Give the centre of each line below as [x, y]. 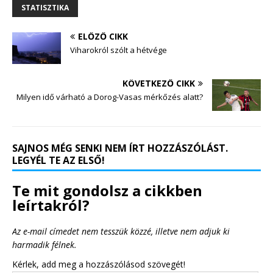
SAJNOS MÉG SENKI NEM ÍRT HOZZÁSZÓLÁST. [120, 148]
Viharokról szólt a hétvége [119, 50]
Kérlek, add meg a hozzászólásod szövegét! [99, 264]
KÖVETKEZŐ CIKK [159, 83]
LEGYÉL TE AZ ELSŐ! [58, 161]
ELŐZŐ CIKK [103, 36]
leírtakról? [51, 205]
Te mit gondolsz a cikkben [107, 191]
